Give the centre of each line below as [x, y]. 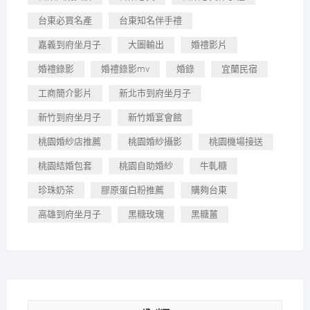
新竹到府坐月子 [69, 118]
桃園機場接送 [236, 142]
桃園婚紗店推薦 [69, 142]
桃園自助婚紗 [146, 166]
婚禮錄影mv [125, 69]
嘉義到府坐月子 [69, 45]
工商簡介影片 [65, 93]
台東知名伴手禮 [150, 21]
